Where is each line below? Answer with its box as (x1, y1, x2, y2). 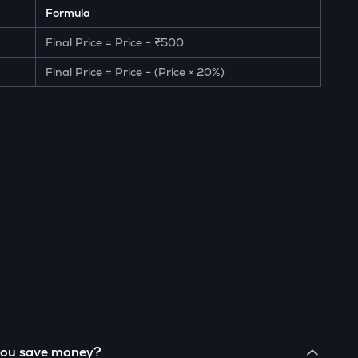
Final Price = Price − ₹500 (46, 35, 185, 50)
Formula (46, 6, 91, 20)
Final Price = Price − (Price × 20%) (46, 65, 225, 79)
